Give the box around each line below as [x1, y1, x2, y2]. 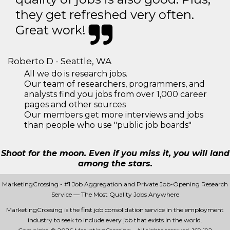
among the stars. [78, 159, 152, 168]
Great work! [15, 23, 89, 37]
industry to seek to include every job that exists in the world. [28, 216, 202, 224]
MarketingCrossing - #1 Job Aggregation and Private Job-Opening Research [2, 180, 228, 188]
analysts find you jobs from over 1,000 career [24, 89, 207, 99]
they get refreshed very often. [15, 7, 194, 22]
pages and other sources [24, 100, 126, 109]
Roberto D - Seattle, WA [8, 56, 111, 66]
